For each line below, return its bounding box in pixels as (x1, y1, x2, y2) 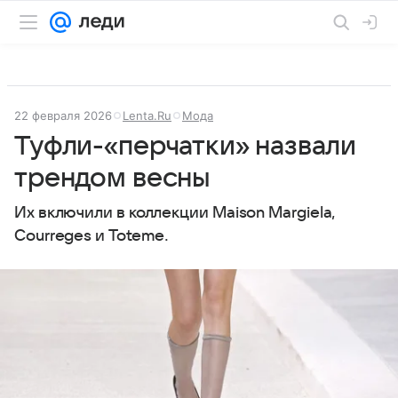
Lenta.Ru (123, 108, 171, 123)
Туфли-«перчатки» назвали (14, 131, 356, 161)
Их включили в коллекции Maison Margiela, (14, 204, 337, 221)
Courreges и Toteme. (14, 227, 170, 244)
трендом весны (14, 163, 211, 193)
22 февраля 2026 (14, 108, 112, 123)
